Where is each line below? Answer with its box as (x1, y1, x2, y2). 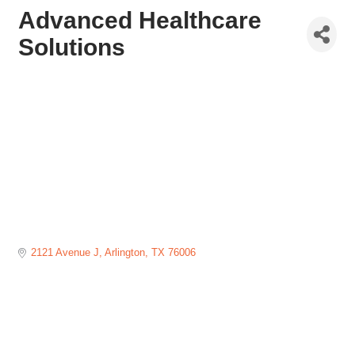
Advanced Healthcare (18, 7, 261, 33)
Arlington (105, 246, 146, 259)
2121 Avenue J (31, 246, 100, 259)
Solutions (18, 34, 125, 60)
